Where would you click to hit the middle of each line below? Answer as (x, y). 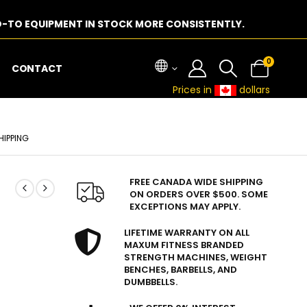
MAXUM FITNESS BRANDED (184, 245)
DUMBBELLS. (151, 282)
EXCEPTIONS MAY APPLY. (185, 207)
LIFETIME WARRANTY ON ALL (187, 233)
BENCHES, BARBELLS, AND (181, 270)
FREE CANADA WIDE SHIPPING (197, 182)
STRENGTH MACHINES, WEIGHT (196, 257)
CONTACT (37, 69)
